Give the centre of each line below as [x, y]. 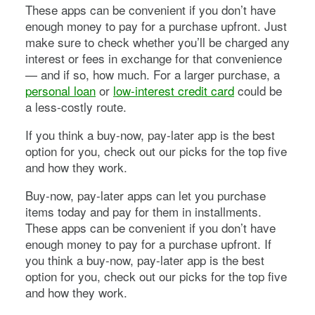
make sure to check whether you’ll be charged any [157, 41]
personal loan [60, 90]
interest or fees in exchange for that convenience [154, 58]
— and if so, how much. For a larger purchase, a [153, 74]
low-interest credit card [174, 90]
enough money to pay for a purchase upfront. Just [156, 25]
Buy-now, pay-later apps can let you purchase [146, 195]
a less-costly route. [76, 106]
